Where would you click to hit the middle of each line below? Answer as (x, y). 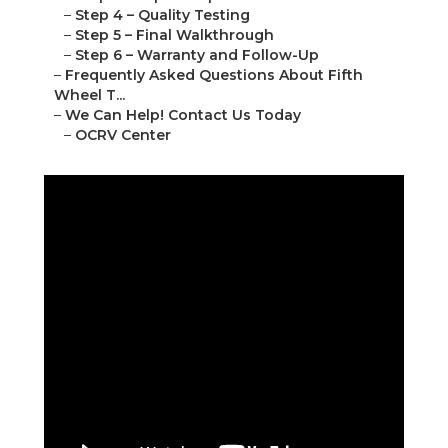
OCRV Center (123, 135)
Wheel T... (89, 95)
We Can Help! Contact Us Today (183, 115)
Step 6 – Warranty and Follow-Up (197, 55)
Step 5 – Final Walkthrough (174, 35)
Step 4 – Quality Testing (162, 15)
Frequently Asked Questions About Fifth (214, 75)
